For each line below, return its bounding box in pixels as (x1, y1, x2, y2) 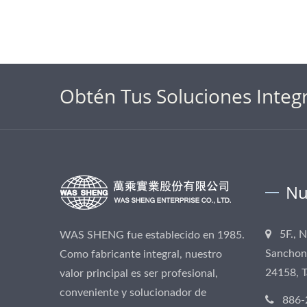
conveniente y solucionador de (60, 287, 206, 298)
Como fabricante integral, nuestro (60, 249, 222, 260)
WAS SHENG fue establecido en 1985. (60, 230, 245, 241)
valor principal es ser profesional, (60, 268, 218, 279)
